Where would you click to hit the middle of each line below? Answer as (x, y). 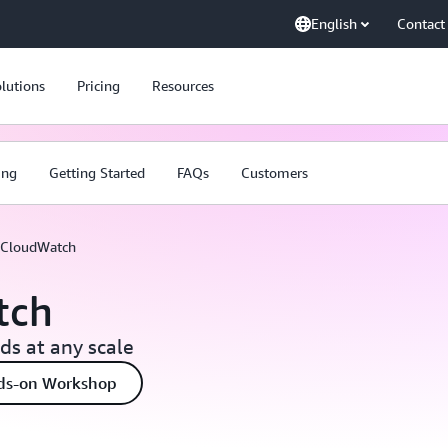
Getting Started (97, 172)
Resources (183, 85)
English (334, 23)
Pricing (98, 85)
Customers (274, 172)
